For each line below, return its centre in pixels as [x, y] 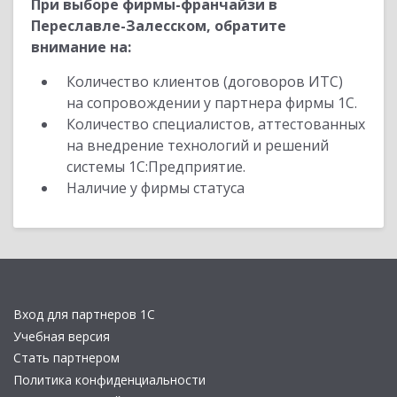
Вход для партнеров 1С [84, 315]
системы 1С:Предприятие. [156, 167]
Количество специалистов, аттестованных [216, 124]
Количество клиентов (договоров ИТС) [205, 82]
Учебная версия [62, 336]
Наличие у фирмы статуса [157, 188]
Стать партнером [66, 358]
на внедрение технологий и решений [198, 145]
